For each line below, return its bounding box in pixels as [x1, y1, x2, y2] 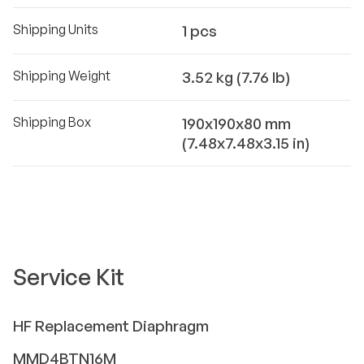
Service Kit [13, 262, 124, 291]
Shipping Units [13, 21, 98, 37]
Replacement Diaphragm [35, 316, 209, 336]
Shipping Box [13, 114, 91, 130]
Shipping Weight [13, 67, 110, 84]
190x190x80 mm [182, 114, 291, 133]
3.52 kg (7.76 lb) [182, 67, 290, 87]
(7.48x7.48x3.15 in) [182, 133, 310, 153]
